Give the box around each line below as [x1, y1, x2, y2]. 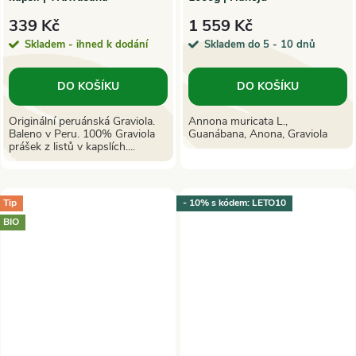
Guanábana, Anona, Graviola [188, 126, 327, 141]
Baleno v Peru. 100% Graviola [9, 126, 155, 141]
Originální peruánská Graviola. [9, 113, 155, 129]
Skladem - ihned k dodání [25, 37, 148, 52]
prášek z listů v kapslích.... [9, 138, 135, 154]
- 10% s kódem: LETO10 [183, 196, 286, 210]
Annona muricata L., [188, 113, 288, 129]
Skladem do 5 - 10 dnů [204, 37, 315, 52]
